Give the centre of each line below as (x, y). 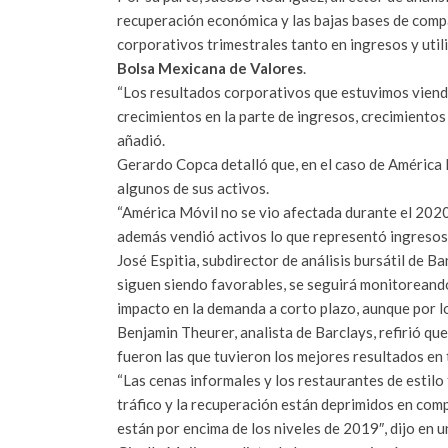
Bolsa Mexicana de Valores (210, 67)
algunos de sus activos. (193, 187)
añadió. (141, 139)
